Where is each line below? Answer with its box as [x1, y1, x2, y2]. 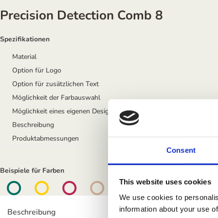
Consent [166, 145, 196, 154]
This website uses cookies [119, 178, 211, 186]
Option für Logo [12, 66, 61, 75]
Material [12, 52, 36, 61]
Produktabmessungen [12, 134, 79, 143]
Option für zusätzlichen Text [12, 79, 99, 89]
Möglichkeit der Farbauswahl [12, 93, 100, 102]
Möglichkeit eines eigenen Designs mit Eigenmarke [12, 107, 165, 116]
